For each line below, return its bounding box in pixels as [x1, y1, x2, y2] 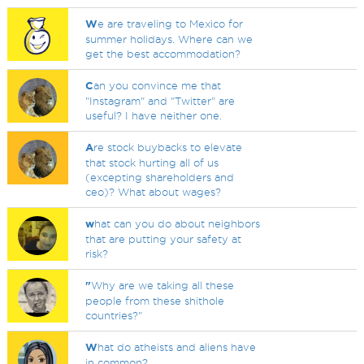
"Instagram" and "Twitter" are [85, 95, 236, 106]
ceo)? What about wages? [85, 186, 222, 197]
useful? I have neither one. [85, 110, 223, 121]
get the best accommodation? [85, 48, 241, 59]
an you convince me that [93, 80, 222, 91]
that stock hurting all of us [85, 157, 219, 168]
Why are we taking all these [91, 279, 235, 291]
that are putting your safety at [85, 233, 242, 245]
